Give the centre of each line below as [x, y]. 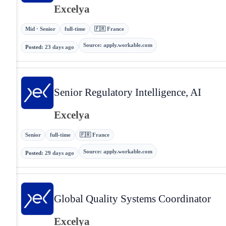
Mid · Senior [40, 29]
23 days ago [60, 47]
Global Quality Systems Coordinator [132, 198]
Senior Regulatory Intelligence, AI [128, 92]
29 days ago [60, 153]
